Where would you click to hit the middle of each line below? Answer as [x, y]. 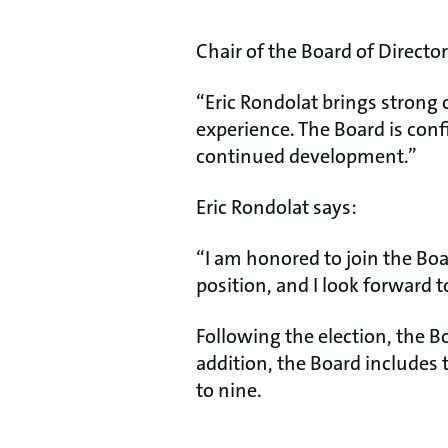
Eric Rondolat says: [276, 206]
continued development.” [306, 155]
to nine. [233, 389]
